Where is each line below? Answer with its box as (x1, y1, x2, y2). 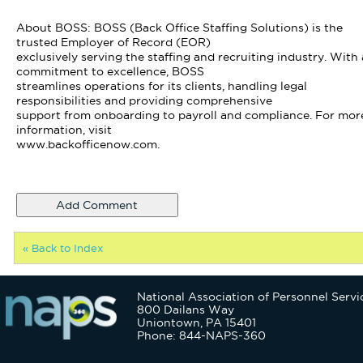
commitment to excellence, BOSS (15, 65, 204, 78)
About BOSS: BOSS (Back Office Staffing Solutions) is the (15, 21, 343, 34)
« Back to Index (22, 242, 103, 254)
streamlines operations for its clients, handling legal (15, 79, 307, 92)
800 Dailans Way (137, 303, 235, 316)
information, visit (15, 123, 112, 136)
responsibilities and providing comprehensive (15, 94, 272, 107)
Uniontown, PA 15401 (137, 316, 257, 329)
